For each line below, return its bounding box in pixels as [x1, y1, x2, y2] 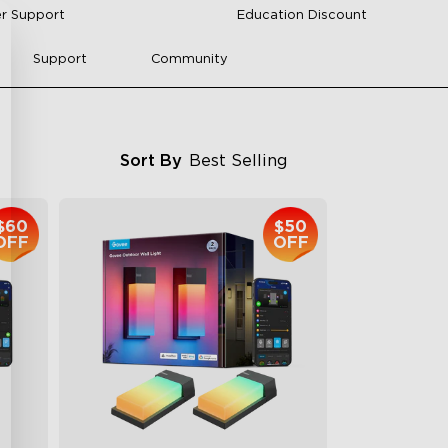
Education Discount [237, 9, 368, 23]
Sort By [120, 152, 183, 169]
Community [150, 52, 228, 66]
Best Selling [189, 152, 288, 169]
